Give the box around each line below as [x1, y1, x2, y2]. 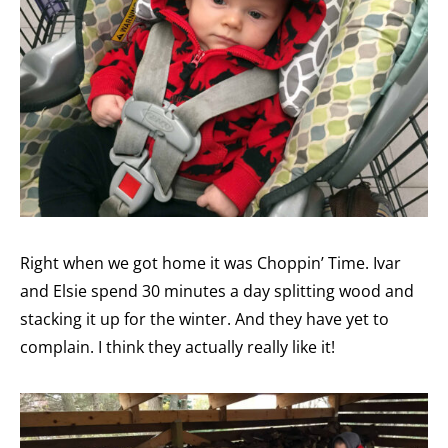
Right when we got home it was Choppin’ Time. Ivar [20, 252, 401, 275]
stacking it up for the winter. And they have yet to [20, 308, 389, 331]
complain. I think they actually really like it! [20, 336, 335, 359]
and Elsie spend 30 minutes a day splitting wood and [20, 280, 414, 303]
